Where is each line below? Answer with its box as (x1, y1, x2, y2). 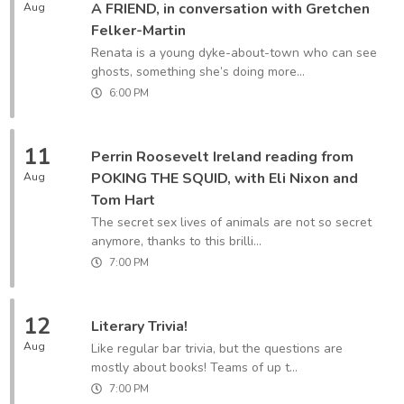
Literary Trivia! (91, 317, 188, 336)
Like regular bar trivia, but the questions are (91, 340, 343, 357)
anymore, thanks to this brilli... (91, 233, 262, 250)
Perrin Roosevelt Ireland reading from (91, 147, 353, 167)
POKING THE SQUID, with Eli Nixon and (91, 169, 358, 188)
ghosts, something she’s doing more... (91, 63, 305, 80)
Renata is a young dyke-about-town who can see (91, 44, 377, 61)
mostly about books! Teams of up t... (91, 359, 298, 376)
